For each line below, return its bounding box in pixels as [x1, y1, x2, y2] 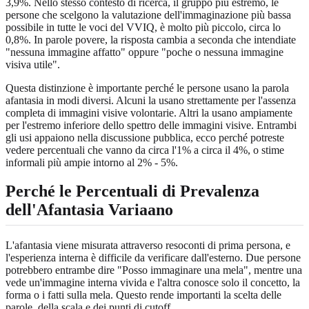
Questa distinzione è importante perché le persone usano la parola [6, 81, 289, 94]
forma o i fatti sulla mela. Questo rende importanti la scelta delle [6, 288, 281, 301]
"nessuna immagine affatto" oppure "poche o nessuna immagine [6, 46, 283, 58]
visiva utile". [6, 58, 60, 70]
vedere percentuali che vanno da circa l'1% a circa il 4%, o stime [6, 143, 284, 156]
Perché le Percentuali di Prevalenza [6, 182, 259, 201]
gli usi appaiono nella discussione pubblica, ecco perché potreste [6, 131, 284, 143]
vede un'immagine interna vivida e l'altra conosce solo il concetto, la [6, 276, 300, 288]
